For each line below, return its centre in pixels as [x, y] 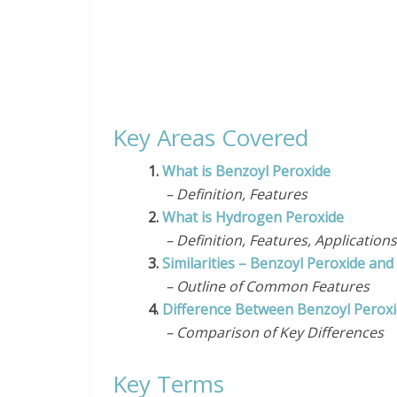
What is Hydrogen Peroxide [253, 217]
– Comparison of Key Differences [266, 332]
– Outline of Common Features [259, 286]
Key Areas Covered [210, 137]
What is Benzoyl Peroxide [248, 171]
